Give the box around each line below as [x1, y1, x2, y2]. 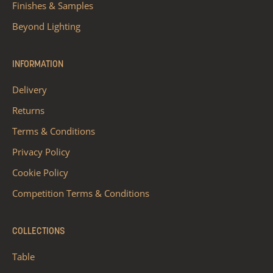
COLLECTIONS [12, 227, 65, 237]
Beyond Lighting [12, 20, 80, 33]
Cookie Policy [12, 166, 68, 179]
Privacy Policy [12, 146, 70, 158]
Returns [12, 104, 44, 117]
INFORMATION [12, 60, 63, 70]
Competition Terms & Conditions [12, 187, 149, 200]
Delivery [12, 83, 47, 96]
